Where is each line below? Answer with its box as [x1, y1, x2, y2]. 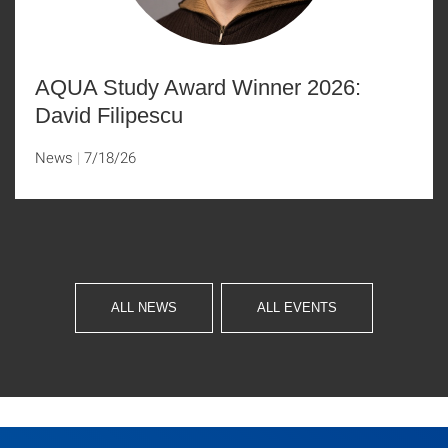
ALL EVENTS [257, 300, 337, 315]
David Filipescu [35, 103, 183, 128]
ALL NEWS [111, 300, 177, 315]
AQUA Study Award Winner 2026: [35, 75, 361, 100]
